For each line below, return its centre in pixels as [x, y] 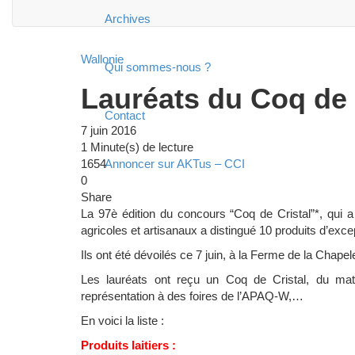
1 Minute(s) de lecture [137, 147]
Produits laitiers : [128, 345]
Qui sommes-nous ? [158, 67]
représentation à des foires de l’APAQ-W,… [192, 296]
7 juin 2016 [109, 130]
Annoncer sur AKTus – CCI [175, 164]
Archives [128, 19]
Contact [125, 115]
